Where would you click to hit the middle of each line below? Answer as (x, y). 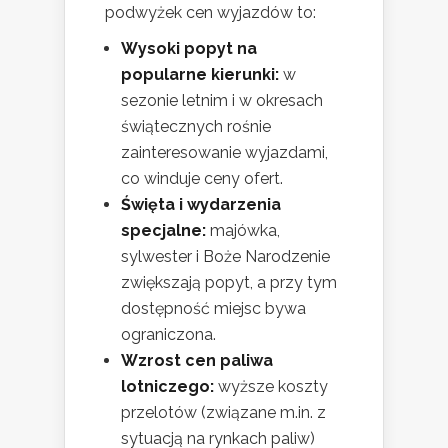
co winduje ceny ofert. (202, 179)
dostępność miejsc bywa (213, 309)
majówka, (243, 231)
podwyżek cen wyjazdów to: (210, 13)
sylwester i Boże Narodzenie (225, 257)
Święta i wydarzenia (201, 205)
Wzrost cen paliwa (197, 361)
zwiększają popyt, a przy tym (229, 283)
